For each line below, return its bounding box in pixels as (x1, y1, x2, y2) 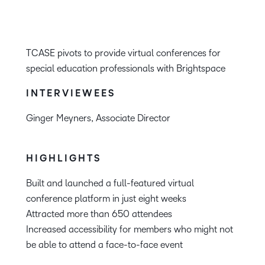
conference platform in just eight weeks (26, 193, 186, 204)
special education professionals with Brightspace (26, 63, 225, 74)
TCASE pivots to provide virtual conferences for (26, 48, 221, 59)
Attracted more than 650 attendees (26, 209, 172, 219)
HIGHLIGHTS (26, 153, 101, 164)
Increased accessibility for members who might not (26, 224, 233, 235)
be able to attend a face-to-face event (26, 240, 183, 250)
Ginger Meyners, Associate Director (26, 113, 170, 124)
